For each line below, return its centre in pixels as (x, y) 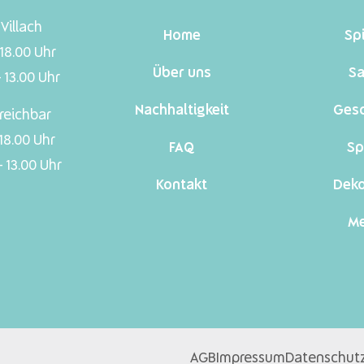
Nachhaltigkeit (182, 110)
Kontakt (182, 185)
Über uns (182, 73)
